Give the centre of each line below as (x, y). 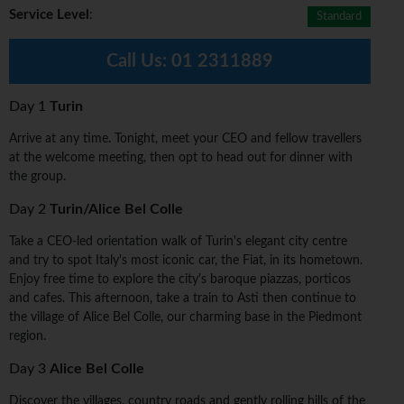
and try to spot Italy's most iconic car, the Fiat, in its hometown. (186, 261)
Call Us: (139, 62)
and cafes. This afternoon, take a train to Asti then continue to (183, 299)
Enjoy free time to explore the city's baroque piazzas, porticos (180, 280)
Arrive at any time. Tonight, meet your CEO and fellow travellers (185, 139)
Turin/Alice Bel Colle (116, 210)
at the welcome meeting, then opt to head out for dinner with (181, 158)
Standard (340, 17)
